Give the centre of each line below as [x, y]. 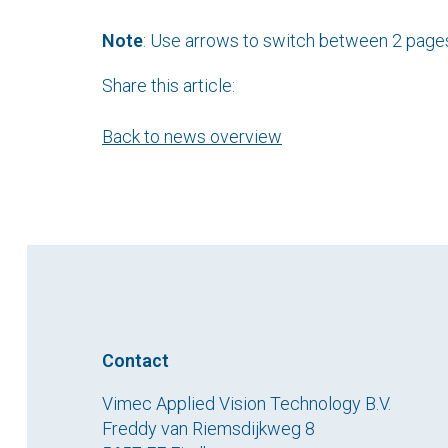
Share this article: [168, 85]
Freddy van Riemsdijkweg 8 [208, 428]
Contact [135, 360]
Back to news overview [192, 136]
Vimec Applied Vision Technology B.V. [246, 403]
